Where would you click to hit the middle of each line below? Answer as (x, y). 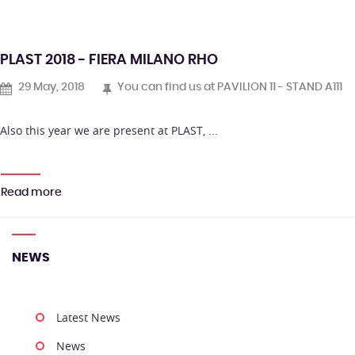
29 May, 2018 (50, 88)
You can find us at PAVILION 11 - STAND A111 (229, 88)
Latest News (88, 318)
